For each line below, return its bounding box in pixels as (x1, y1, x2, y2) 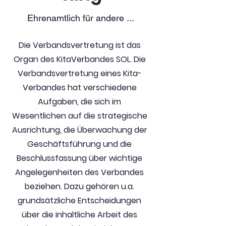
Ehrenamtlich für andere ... (27, 13, 134, 23)
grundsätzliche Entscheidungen (18, 195, 141, 206)
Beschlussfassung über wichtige (17, 152, 142, 164)
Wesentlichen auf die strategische (12, 110, 147, 122)
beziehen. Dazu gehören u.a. (25, 181, 134, 192)
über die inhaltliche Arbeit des (22, 209, 137, 220)
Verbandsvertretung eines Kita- (17, 68, 142, 79)
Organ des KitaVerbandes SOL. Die (13, 53, 146, 65)
